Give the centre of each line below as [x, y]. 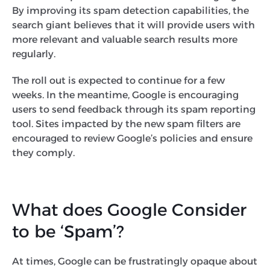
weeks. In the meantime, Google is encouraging [125, 95]
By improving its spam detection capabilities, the [130, 10]
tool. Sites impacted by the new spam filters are [126, 124]
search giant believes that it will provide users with [133, 25]
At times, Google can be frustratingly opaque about [135, 261]
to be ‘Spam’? [68, 231]
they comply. [43, 152]
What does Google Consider [129, 209]
